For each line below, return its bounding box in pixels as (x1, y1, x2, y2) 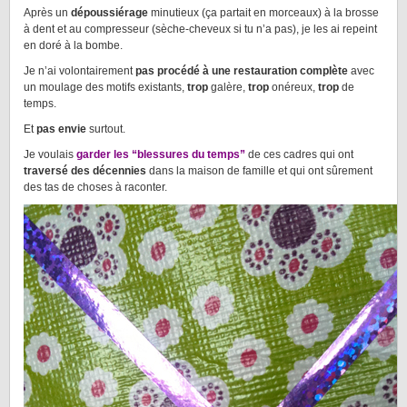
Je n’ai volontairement (24, 65, 133, 77)
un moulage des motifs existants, (24, 81, 187, 94)
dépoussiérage (71, 6, 148, 19)
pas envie (36, 123, 86, 135)
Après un (24, 6, 71, 19)
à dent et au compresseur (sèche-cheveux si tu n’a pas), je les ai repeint (24, 23, 377, 35)
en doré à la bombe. (24, 39, 123, 52)
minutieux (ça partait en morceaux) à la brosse (148, 6, 379, 19)
